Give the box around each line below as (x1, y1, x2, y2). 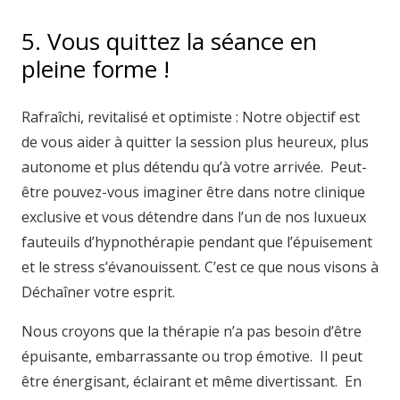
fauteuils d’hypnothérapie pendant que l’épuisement (21, 232, 372, 252)
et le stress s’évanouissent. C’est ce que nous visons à (21, 257, 379, 277)
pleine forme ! (21, 53, 170, 85)
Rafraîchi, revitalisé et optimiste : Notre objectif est (21, 107, 360, 127)
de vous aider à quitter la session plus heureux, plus (21, 132, 369, 152)
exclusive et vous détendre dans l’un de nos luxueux (21, 207, 366, 227)
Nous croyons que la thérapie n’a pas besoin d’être (21, 321, 362, 341)
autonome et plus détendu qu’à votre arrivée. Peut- (21, 157, 367, 177)
